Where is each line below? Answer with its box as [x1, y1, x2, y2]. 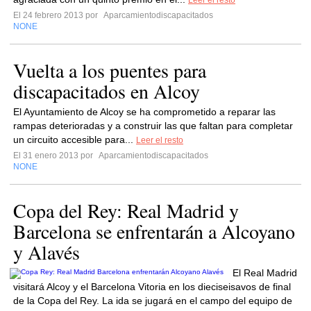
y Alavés [13, 239, 80, 265]
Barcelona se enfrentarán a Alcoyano [13, 218, 295, 244]
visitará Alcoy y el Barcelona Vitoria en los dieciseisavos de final [13, 281, 291, 292]
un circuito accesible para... [13, 134, 136, 145]
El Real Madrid [233, 267, 297, 278]
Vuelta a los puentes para [13, 57, 206, 83]
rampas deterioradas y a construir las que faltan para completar [13, 120, 293, 131]
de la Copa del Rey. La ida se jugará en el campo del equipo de [13, 295, 292, 306]
